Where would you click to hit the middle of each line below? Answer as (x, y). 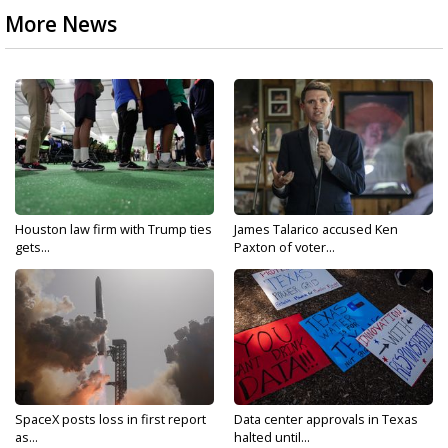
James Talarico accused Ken (316, 229)
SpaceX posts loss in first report (110, 419)
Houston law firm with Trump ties (113, 229)
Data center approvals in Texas (326, 419)
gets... (32, 247)
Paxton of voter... (284, 247)
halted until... (272, 437)
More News (61, 24)
